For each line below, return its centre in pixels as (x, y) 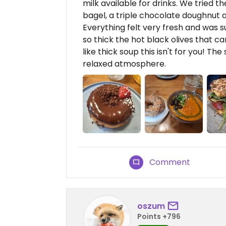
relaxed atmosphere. (124, 64)
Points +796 (159, 217)
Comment (170, 162)
